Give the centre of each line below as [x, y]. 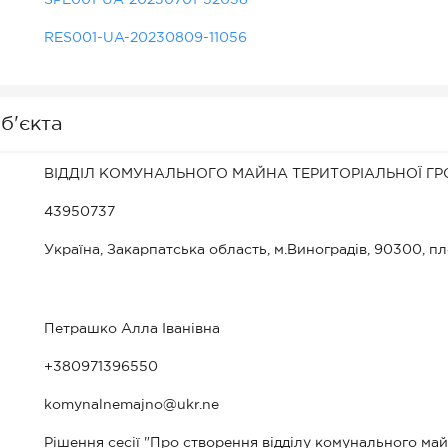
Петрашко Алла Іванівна [132, 329]
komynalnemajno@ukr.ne [131, 405]
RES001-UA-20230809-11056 [145, 38]
